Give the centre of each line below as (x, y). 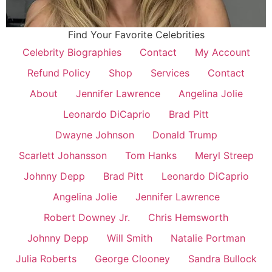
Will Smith (129, 238)
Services (170, 73)
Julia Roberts (46, 259)
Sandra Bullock (222, 259)
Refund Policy (59, 73)
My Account (222, 53)
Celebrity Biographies (72, 53)
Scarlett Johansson (63, 156)
